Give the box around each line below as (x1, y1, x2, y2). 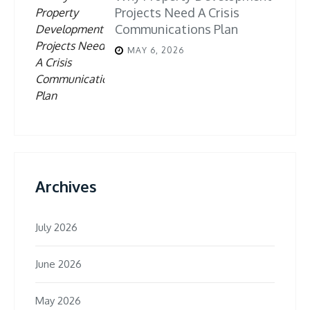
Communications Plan (115, 21, 238, 37)
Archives (35, 176, 97, 197)
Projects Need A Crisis (115, 5, 239, 21)
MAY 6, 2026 (127, 45, 184, 56)
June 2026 (35, 257, 82, 271)
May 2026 (35, 294, 81, 308)
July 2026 (35, 221, 77, 235)
